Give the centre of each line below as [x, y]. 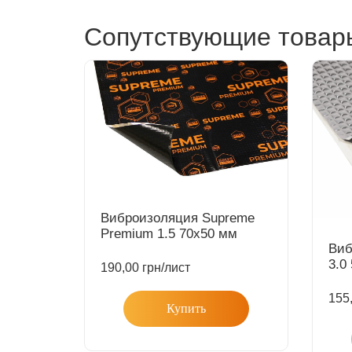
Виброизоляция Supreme [178, 218]
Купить [186, 308]
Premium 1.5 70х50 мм [169, 234]
